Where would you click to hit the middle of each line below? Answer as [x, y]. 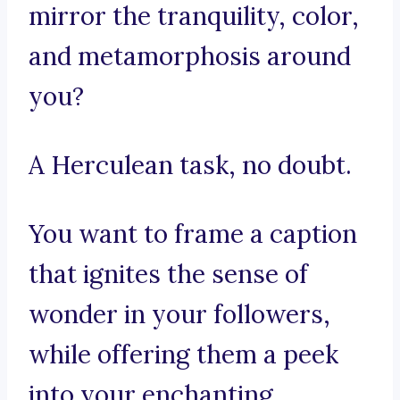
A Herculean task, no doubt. [190, 166]
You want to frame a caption [193, 234]
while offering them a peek [183, 355]
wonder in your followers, [179, 315]
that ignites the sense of [168, 275]
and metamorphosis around [190, 57]
